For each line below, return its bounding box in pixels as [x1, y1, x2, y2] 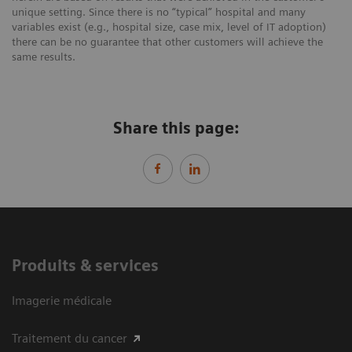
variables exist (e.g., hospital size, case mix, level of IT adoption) [12, 20, 326, 33]
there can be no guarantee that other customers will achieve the [12, 35, 323, 48]
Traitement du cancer [12, 330, 127, 346]
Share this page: [113, 118, 239, 137]
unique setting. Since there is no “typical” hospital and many [12, 5, 306, 18]
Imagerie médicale [12, 292, 112, 308]
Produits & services [12, 255, 159, 275]
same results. [12, 49, 75, 63]
